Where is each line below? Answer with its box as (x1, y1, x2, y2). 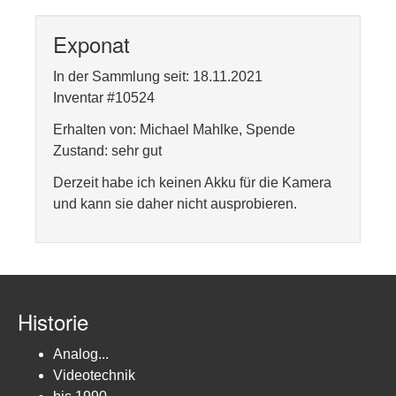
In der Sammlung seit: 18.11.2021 (53, 69, 263, 84)
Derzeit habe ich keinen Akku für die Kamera (53, 175, 331, 190)
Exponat (53, 28, 130, 59)
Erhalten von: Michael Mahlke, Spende (53, 122, 295, 137)
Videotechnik (53, 368, 135, 383)
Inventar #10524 (53, 90, 155, 105)
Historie (18, 306, 88, 337)
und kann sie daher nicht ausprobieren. (53, 196, 297, 211)
